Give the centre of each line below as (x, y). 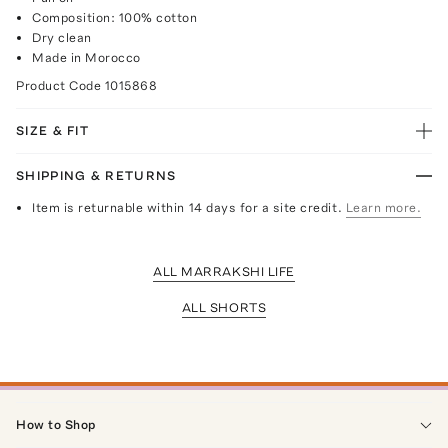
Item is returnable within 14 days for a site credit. (187, 207)
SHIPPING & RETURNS (96, 175)
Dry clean (62, 37)
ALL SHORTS (224, 307)
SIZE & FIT (52, 130)
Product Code (60, 85)
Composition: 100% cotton (115, 17)
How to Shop (56, 424)
